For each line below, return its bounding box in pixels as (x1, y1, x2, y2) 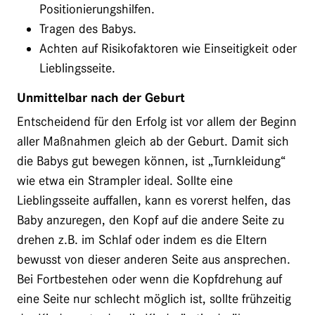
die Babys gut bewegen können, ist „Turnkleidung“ (17, 153, 285, 169)
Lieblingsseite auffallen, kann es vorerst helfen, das (17, 192, 290, 208)
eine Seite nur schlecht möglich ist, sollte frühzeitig (17, 290, 291, 307)
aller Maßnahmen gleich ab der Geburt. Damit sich (17, 133, 289, 149)
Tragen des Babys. (39, 20, 136, 37)
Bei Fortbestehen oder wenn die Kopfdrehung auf (17, 271, 282, 287)
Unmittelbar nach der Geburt (17, 89, 185, 105)
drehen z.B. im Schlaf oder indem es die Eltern (17, 231, 267, 247)
